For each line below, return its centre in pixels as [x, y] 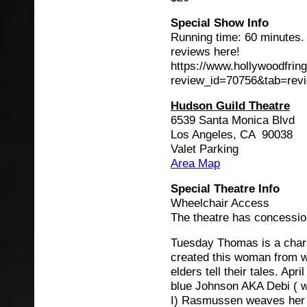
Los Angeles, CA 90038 [232, 134]
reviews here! [205, 51]
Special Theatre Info [225, 188]
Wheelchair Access [220, 203]
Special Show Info [220, 23]
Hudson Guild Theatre [230, 106]
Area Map [195, 163]
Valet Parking [205, 149]
